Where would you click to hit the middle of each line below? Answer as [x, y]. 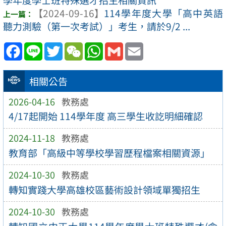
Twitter [78, 47]
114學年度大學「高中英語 [163, 13]
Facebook [44, 47]
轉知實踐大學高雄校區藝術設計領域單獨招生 [104, 189]
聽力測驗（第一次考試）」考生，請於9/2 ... [97, 26]
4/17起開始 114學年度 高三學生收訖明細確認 [105, 116]
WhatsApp [126, 47]
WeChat [100, 47]
